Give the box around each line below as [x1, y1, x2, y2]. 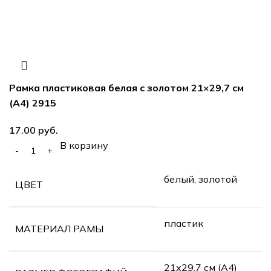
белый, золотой [164, 172, 237, 185]
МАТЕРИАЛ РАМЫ [15, 222, 103, 235]
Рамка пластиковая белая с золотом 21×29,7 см [9, 81, 244, 94]
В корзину [60, 139, 108, 151]
